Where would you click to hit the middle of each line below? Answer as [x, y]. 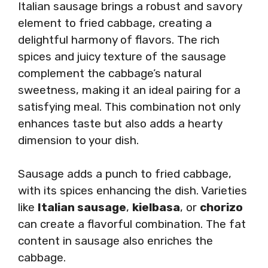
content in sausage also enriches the [115, 241]
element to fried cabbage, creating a [115, 23]
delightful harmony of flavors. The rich [119, 39]
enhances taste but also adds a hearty [120, 123]
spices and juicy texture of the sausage [122, 56]
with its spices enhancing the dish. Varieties [133, 191]
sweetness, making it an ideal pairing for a [129, 90]
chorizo [221, 207]
